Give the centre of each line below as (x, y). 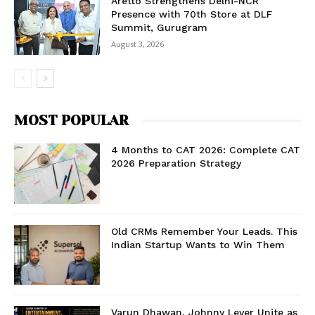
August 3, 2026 (138, 44)
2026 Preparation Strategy (176, 163)
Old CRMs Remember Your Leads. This (205, 231)
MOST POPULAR (71, 121)
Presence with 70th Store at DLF (192, 14)
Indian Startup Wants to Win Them (198, 244)
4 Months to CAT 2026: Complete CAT (206, 150)
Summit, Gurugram (160, 28)
